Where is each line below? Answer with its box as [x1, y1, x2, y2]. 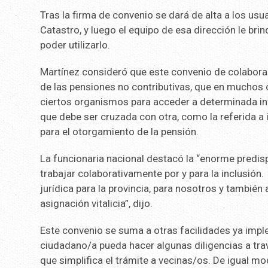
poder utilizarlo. [40, 38, 111, 51]
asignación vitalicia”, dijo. [40, 197, 153, 209]
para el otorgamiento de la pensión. [40, 125, 199, 138]
